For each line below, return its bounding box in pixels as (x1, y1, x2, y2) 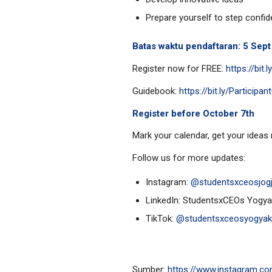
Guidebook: (132, 85, 179, 97)
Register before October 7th (132, 107, 254, 119)
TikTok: (146, 212, 176, 224)
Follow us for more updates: (132, 152, 245, 163)
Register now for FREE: (132, 63, 226, 74)
